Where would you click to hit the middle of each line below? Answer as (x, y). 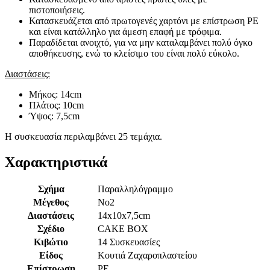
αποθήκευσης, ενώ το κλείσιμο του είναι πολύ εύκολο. (134, 53)
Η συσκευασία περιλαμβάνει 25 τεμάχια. (83, 136)
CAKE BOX (123, 229)
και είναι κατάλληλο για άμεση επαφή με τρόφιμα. (125, 31)
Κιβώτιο (51, 242)
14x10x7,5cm (124, 216)
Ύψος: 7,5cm (54, 116)
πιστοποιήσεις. (57, 10)
